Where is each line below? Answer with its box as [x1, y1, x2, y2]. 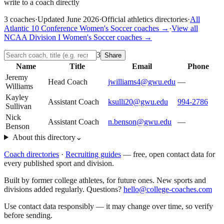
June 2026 [66, 14, 99, 23]
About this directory [12, 132, 75, 141]
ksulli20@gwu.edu [108, 97, 168, 106]
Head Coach [48, 77, 87, 86]
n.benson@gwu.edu [108, 117, 171, 126]
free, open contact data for [133, 149, 215, 158]
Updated [37, 14, 66, 23]
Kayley [5, 92, 28, 101]
